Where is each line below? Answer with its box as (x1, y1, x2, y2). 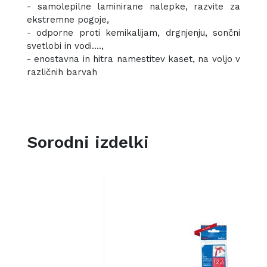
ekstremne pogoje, (27, 14, 109, 26)
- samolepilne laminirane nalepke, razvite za (27, 1, 240, 13)
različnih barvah (27, 67, 97, 78)
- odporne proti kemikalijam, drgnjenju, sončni (27, 27, 240, 39)
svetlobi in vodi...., (27, 41, 104, 52)
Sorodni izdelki (27, 132, 149, 153)
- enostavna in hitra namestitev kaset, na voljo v (27, 54, 240, 65)
